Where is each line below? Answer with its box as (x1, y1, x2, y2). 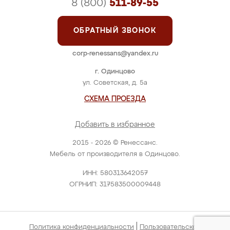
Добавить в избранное (75, 121, 155, 128)
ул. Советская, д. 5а (83, 80, 147, 86)
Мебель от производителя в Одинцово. (50, 151, 180, 158)
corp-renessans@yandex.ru (72, 50, 158, 57)
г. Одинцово (95, 68, 135, 75)
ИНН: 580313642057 (82, 170, 148, 177)
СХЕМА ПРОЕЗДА (84, 95, 146, 103)
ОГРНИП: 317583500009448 (69, 181, 161, 188)
